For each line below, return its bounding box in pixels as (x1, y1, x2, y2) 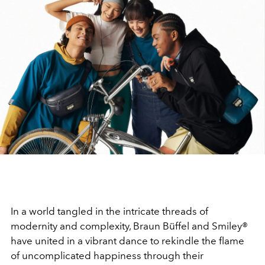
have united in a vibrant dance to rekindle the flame (11, 234, 244, 247)
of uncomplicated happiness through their (11, 249, 203, 261)
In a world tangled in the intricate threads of (11, 205, 208, 217)
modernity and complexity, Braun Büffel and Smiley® (11, 219, 248, 232)
